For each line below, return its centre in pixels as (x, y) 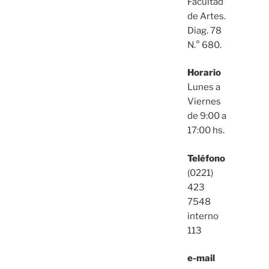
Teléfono (206, 158)
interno (203, 216)
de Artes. (206, 16)
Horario (204, 73)
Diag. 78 (204, 30)
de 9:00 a (207, 116)
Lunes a (204, 87)
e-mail (201, 258)
